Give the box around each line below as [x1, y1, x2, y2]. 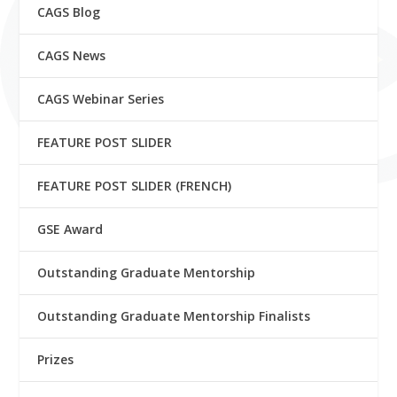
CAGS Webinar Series [37, 90, 165, 107]
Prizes [37, 350, 74, 368]
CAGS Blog [37, 3, 101, 20]
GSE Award [37, 220, 104, 237]
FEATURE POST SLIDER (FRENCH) [37, 176, 232, 194]
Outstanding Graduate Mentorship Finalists [37, 307, 311, 324]
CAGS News [37, 46, 106, 64]
